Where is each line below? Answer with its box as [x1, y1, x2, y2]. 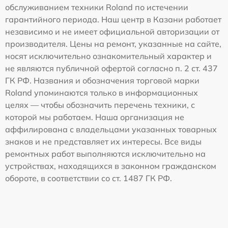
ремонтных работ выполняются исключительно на [5, 148, 206, 159]
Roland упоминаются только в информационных [5, 87, 198, 98]
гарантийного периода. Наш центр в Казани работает [5, 14, 221, 24]
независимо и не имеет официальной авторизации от [5, 26, 219, 37]
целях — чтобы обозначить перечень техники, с [5, 99, 195, 110]
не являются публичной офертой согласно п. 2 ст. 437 [5, 63, 218, 73]
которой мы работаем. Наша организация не [5, 111, 184, 122]
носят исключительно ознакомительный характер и [5, 50, 212, 61]
